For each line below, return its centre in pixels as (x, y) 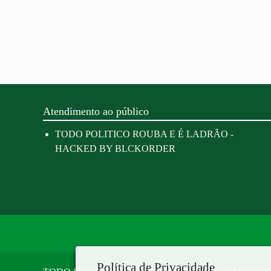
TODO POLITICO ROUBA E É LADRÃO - (144, 134)
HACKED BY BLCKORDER (115, 149)
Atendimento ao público (96, 112)
